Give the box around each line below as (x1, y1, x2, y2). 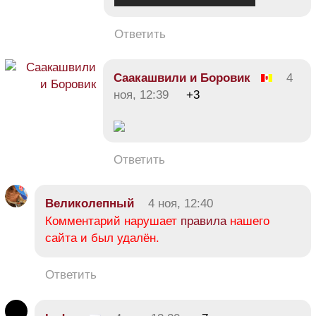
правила (181, 214, 226, 228)
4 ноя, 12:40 (148, 196, 213, 210)
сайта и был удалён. (45, 231, 159, 245)
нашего (226, 214, 269, 228)
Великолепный (45, 196, 134, 210)
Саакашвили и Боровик (114, 71, 250, 85)
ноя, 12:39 (114, 87, 169, 102)
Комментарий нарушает (45, 214, 181, 228)
